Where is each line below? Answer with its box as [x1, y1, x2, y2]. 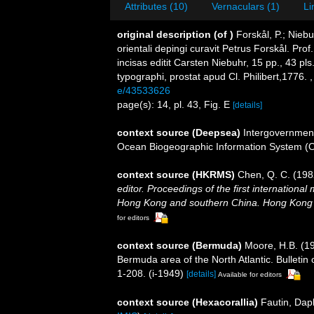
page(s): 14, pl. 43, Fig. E [117, 99, 233, 110]
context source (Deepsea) [117, 127, 240, 138]
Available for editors [218, 270, 282, 278]
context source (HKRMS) [117, 169, 235, 180]
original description [117, 29, 211, 40]
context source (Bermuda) [117, 239, 242, 251]
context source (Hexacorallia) [117, 296, 258, 308]
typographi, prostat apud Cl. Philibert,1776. [117, 71, 310, 82]
